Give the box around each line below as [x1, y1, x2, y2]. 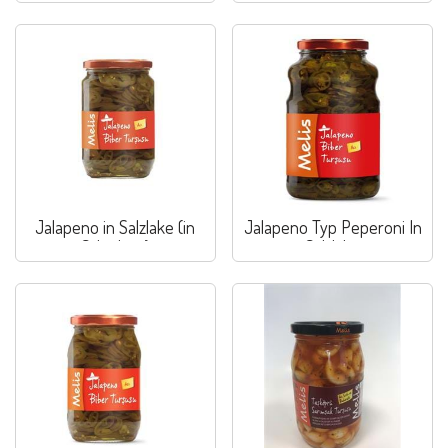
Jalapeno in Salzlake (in [35, 216, 196, 239]
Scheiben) [80, 236, 150, 259]
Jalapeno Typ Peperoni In [243, 216, 422, 239]
